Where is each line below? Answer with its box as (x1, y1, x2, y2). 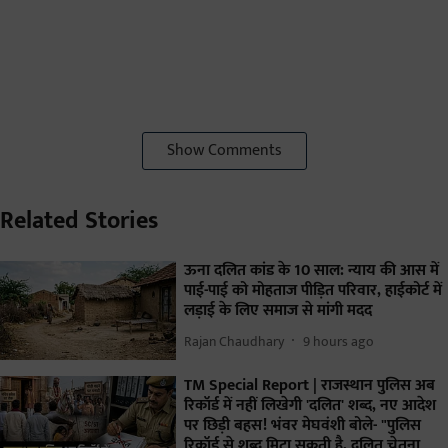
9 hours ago (303, 329, 374, 353)
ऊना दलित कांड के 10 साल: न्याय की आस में (184, 257, 439, 285)
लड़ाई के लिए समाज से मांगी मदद (184, 297, 372, 325)
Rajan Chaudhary (184, 329, 284, 353)
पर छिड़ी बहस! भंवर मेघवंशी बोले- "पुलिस (184, 412, 421, 440)
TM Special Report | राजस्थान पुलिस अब (184, 372, 435, 400)
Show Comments (166, 137, 282, 165)
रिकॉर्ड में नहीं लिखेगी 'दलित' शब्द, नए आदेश (184, 392, 436, 420)
